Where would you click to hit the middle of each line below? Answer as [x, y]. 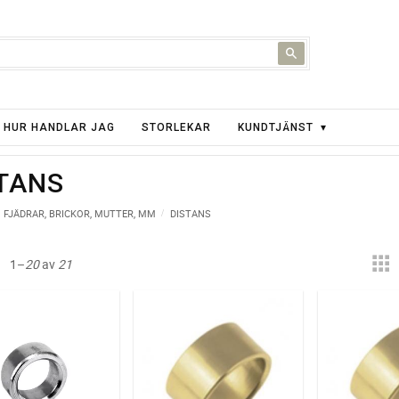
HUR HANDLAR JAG [59, 127]
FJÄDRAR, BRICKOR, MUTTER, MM [80, 213]
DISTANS [191, 213]
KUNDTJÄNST [276, 127]
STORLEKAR [176, 127]
